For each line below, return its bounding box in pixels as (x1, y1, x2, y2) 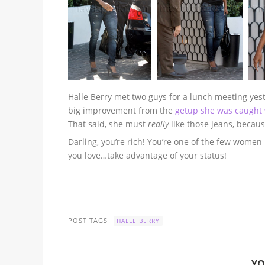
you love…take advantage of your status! (68, 149, 227, 161)
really (148, 118, 169, 130)
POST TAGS (68, 216, 108, 225)
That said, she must (68, 118, 148, 130)
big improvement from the (68, 104, 176, 116)
